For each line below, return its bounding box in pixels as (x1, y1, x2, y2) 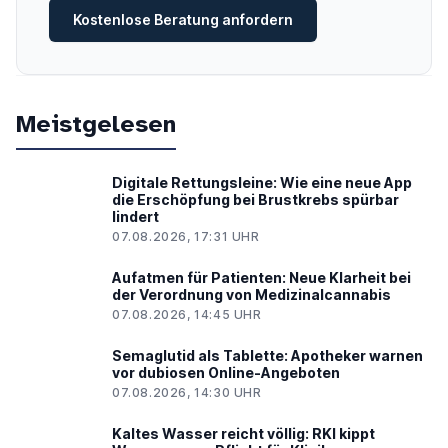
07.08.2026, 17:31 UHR (112, 229, 260, 245)
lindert (112, 208, 159, 226)
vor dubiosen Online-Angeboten (112, 364, 340, 382)
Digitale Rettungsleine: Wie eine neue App (112, 174, 412, 192)
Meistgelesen (16, 109, 176, 140)
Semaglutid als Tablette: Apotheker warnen (112, 347, 423, 365)
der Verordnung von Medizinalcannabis (112, 286, 391, 304)
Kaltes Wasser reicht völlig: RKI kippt (112, 425, 375, 443)
